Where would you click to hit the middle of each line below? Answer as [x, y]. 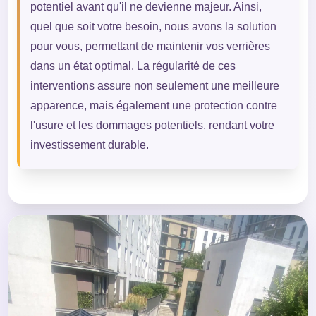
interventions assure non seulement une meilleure [154, 86]
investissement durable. [89, 145]
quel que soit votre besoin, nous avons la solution [153, 27]
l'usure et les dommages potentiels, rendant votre [152, 126]
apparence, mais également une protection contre [153, 106]
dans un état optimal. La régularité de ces [133, 66]
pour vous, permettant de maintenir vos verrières [150, 47]
